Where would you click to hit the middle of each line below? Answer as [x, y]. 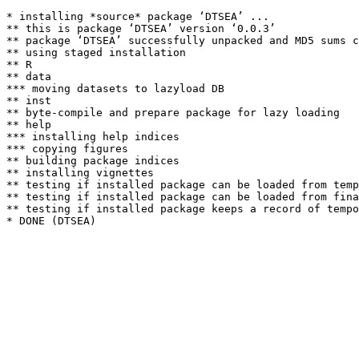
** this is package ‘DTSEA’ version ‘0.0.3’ [141, 28]
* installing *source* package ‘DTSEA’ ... [138, 16]
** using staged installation [96, 52]
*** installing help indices [93, 137]
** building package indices [93, 161]
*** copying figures [67, 149]
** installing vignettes [80, 173]
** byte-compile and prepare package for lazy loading [173, 113]
